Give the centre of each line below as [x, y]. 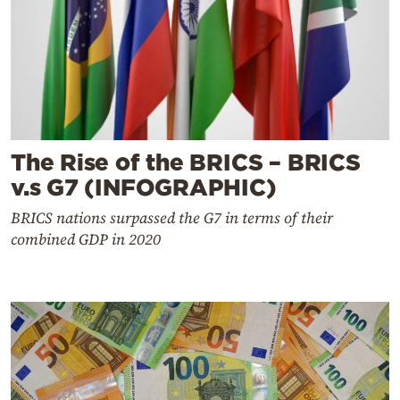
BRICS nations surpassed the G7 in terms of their [172, 217]
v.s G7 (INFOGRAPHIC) [144, 187]
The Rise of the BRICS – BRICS [186, 162]
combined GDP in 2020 [86, 239]
